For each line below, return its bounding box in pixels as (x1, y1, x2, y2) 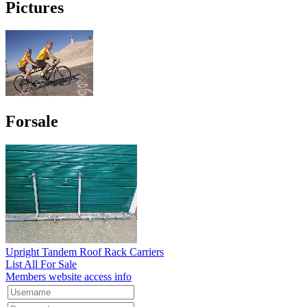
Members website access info (5, 271, 132, 283)
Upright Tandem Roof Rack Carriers (5, 246, 164, 258)
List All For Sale (5, 258, 77, 271)
